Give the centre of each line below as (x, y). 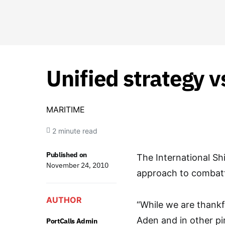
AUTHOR (64, 200)
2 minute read (75, 131)
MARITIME (66, 109)
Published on (67, 155)
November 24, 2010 (77, 165)
